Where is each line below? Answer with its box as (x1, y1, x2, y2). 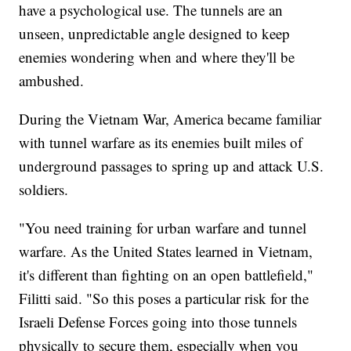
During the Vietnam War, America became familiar (19, 108, 322, 128)
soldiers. (19, 179, 69, 199)
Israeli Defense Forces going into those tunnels (19, 311, 298, 331)
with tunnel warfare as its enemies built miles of (19, 132, 303, 152)
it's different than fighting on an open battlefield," (19, 264, 314, 284)
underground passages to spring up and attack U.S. (19, 155, 324, 175)
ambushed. (19, 70, 85, 90)
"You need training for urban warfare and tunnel (19, 217, 307, 237)
